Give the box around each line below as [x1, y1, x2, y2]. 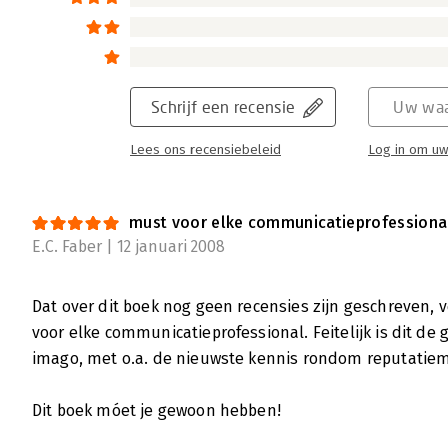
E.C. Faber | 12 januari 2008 [32, 237, 225, 257]
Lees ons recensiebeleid [130, 142, 281, 159]
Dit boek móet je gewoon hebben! [32, 401, 281, 421]
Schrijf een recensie [151, 97, 296, 117]
